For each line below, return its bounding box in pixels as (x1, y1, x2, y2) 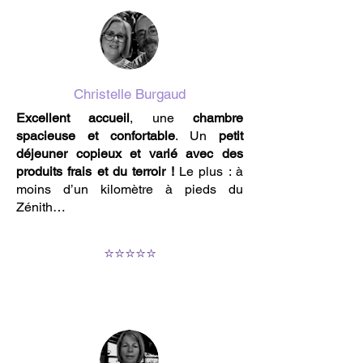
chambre (193, 110, 244, 126)
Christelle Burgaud (74, 86, 186, 102)
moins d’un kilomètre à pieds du (16, 181, 243, 197)
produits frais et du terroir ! (16, 164, 174, 179)
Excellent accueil (16, 110, 130, 126)
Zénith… (16, 199, 66, 215)
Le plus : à (173, 164, 244, 179)
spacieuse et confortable (16, 128, 175, 143)
